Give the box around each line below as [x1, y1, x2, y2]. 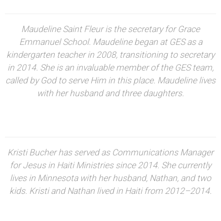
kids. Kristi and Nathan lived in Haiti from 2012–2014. [9, 185, 212, 196]
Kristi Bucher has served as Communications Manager [7, 147, 214, 157]
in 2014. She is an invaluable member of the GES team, [7, 62, 214, 73]
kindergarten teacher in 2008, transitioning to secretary [6, 49, 215, 60]
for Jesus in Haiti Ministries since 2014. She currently [10, 160, 211, 170]
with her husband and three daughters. [37, 88, 184, 98]
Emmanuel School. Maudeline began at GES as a [19, 37, 202, 47]
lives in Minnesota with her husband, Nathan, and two [10, 173, 211, 183]
